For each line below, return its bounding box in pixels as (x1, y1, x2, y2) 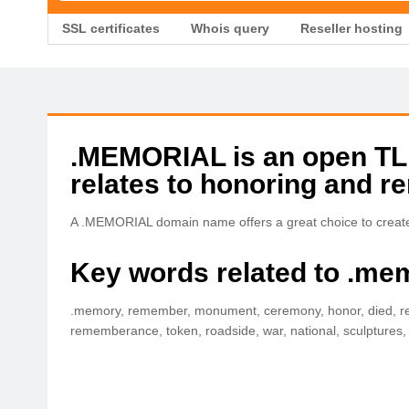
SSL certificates (62, 21, 160, 36)
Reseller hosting (300, 21, 403, 36)
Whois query (191, 21, 269, 36)
